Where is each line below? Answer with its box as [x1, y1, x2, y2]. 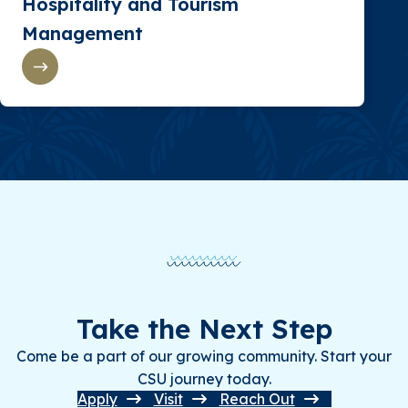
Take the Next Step [76, 311, 332, 347]
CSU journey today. [137, 370, 271, 389]
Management [22, 22, 143, 46]
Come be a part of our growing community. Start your [16, 347, 392, 366]
